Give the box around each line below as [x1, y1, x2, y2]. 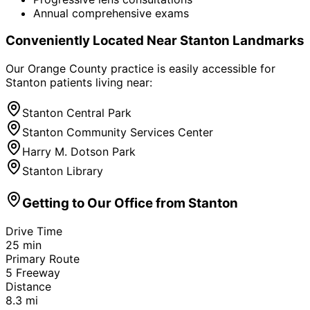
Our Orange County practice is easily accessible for [6, 62, 275, 76]
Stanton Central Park [22, 106, 131, 120]
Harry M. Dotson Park [22, 145, 136, 159]
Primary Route [6, 251, 80, 266]
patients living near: [46, 75, 152, 90]
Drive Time [6, 224, 62, 238]
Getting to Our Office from [22, 194, 188, 211]
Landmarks [230, 33, 304, 49]
